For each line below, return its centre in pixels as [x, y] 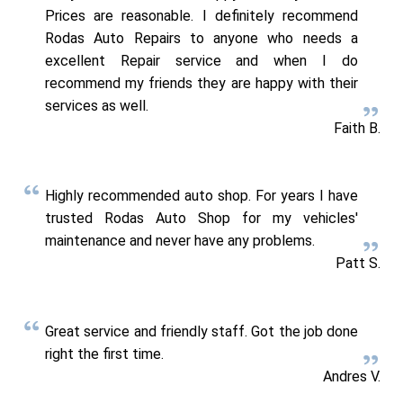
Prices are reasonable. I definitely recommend [201, 15]
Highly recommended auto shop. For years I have [201, 196]
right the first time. [104, 354]
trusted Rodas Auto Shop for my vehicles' [201, 219]
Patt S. [358, 264]
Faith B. [357, 128]
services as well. [97, 105]
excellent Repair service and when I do [201, 60]
